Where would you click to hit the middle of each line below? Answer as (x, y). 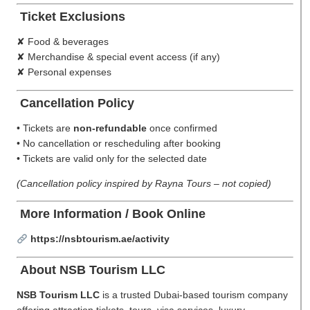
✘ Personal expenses (64, 72)
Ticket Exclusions (71, 17)
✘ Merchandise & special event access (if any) (118, 57)
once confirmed (182, 128)
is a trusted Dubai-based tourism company (194, 294)
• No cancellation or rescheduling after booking (119, 143)
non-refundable (110, 128)
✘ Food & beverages (63, 42)
